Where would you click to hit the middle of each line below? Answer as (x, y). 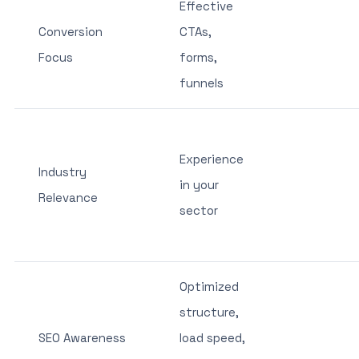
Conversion (70, 31)
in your (199, 184)
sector (198, 210)
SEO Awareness (82, 337)
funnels (201, 83)
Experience (211, 159)
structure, (209, 312)
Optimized (209, 286)
